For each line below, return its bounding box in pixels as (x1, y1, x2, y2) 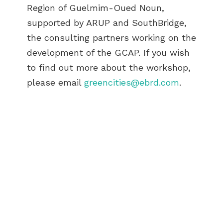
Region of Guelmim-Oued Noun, (27, 2, 164, 13)
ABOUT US (60, 198, 95, 206)
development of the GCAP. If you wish (27, 47, 190, 58)
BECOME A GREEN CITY (60, 208, 139, 216)
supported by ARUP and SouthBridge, (27, 17, 187, 28)
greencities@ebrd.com (84, 77, 179, 88)
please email (27, 77, 84, 88)
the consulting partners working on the (27, 32, 196, 43)
